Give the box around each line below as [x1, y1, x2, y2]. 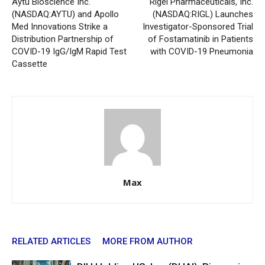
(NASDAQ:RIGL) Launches [153, 9, 253, 20]
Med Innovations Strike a [12, 21, 108, 32]
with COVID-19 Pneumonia [150, 46, 253, 57]
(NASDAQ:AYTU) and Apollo [12, 9, 119, 20]
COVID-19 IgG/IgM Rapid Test [12, 46, 127, 57]
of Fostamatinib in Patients [148, 34, 253, 44]
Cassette [12, 59, 47, 69]
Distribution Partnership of [12, 34, 114, 44]
